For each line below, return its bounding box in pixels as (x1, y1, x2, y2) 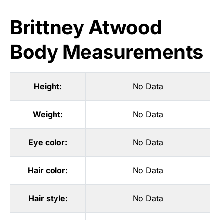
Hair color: (28, 165, 68, 175)
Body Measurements (10, 40, 203, 64)
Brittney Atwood (10, 15, 162, 39)
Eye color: (28, 137, 67, 147)
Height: (34, 82, 62, 91)
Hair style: (28, 193, 68, 203)
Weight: (33, 110, 63, 119)
